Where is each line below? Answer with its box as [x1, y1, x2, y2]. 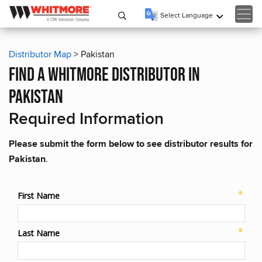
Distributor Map [9, 47, 71, 61]
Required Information [9, 106, 164, 130]
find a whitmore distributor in [9, 64, 200, 87]
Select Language [160, 9, 213, 20]
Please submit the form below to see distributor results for [9, 137, 253, 150]
